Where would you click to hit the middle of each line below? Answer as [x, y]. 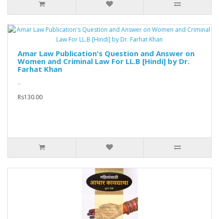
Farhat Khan [40, 69]
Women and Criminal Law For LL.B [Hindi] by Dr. [104, 61]
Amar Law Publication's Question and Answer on [106, 54]
